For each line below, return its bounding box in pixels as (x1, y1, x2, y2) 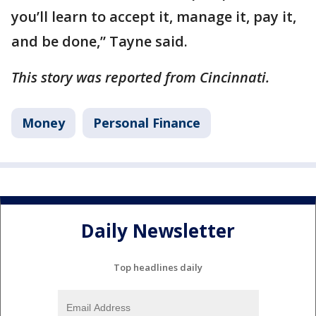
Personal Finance (93, 114, 200, 131)
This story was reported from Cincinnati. (11, 67, 269, 87)
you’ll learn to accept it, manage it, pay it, (11, 6, 296, 26)
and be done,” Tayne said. (11, 31, 188, 51)
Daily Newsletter (81, 218, 235, 244)
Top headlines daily (114, 260, 202, 274)
